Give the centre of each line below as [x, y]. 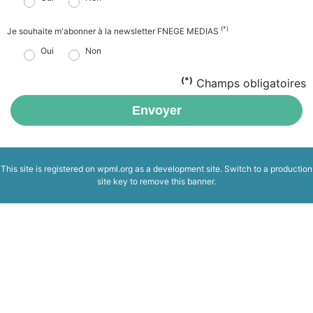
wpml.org [115, 168]
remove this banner [177, 181]
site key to [118, 181]
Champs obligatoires [249, 83]
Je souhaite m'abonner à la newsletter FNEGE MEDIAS [114, 31]
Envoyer [156, 110]
